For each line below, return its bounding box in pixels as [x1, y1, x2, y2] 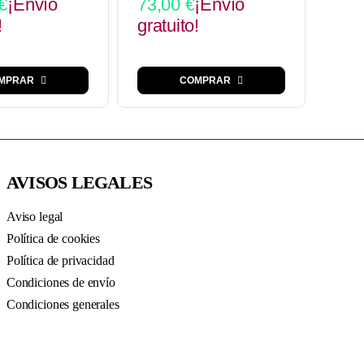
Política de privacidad [6, 253, 115, 268]
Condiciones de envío [6, 275, 115, 290]
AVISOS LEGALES [6, 172, 153, 193]
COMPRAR [180, 75, 231, 87]
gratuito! [137, 15, 200, 37]
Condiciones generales [6, 297, 119, 312]
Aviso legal [6, 210, 63, 224]
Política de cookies [6, 232, 100, 246]
